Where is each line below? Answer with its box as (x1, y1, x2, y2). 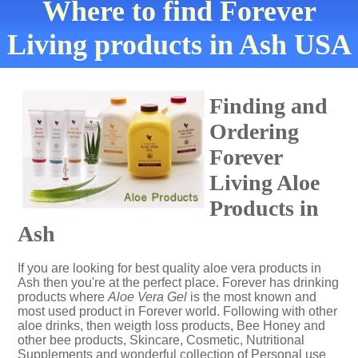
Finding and (209, 93, 328, 118)
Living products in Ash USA (6, 29, 352, 61)
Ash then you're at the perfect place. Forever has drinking (18, 276, 339, 289)
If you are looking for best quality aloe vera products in (18, 261, 321, 275)
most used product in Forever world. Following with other (18, 304, 337, 318)
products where (18, 290, 108, 304)
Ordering (209, 119, 299, 144)
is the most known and (187, 290, 316, 304)
